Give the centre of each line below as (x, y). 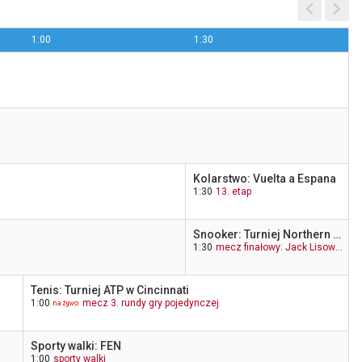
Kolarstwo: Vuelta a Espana (265, 179)
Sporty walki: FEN (76, 346)
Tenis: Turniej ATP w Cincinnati (109, 290)
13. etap (234, 192)
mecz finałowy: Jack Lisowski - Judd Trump (276, 247)
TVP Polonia (251, 98)
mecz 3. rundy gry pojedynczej (150, 303)
